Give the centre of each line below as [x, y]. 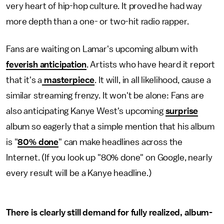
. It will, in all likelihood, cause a [153, 80]
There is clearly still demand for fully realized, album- [109, 212]
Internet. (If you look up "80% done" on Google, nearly [109, 157]
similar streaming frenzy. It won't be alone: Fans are [105, 95]
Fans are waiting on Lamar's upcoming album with [102, 49]
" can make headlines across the [121, 142]
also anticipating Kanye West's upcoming [86, 111]
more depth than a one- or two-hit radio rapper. [98, 21]
